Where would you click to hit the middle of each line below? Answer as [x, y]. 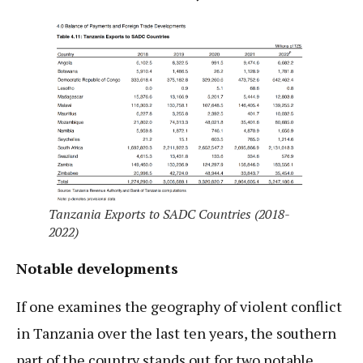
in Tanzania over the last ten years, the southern [176, 333]
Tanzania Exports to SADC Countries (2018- [169, 214]
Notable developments [97, 268]
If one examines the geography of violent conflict [179, 306]
